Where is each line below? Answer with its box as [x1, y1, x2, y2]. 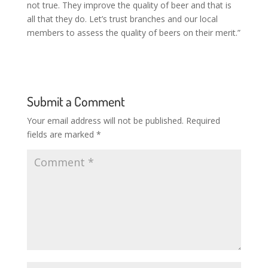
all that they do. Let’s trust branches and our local [26, 13, 218, 25]
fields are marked [26, 129, 96, 140]
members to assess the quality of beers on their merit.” [26, 27, 240, 38]
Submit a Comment [26, 93, 125, 109]
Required [185, 115, 220, 126]
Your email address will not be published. [26, 115, 184, 126]
